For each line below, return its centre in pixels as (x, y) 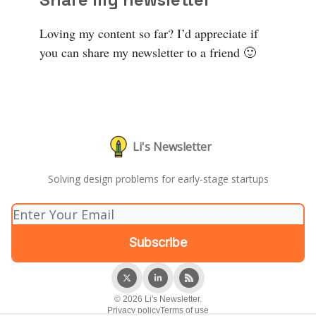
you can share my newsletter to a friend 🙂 (150, 52)
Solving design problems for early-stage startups (158, 179)
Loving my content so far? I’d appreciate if (149, 33)
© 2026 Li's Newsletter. (158, 299)
